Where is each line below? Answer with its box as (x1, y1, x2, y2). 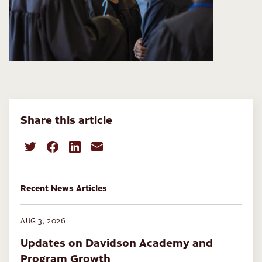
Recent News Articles (20, 181, 107, 194)
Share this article (20, 111, 112, 127)
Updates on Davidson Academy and (20, 234, 213, 250)
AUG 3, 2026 (20, 216, 66, 226)
